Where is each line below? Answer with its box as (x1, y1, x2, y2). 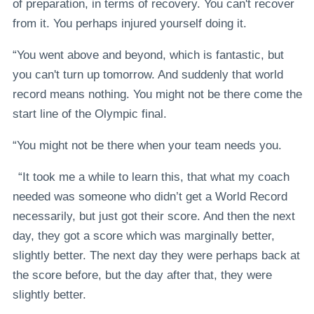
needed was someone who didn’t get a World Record (12, 190, 287, 204)
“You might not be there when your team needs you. (12, 139, 282, 153)
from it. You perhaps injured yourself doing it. (12, 17, 247, 31)
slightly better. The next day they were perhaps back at (12, 249, 300, 263)
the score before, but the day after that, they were (12, 268, 272, 282)
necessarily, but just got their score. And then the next (12, 210, 295, 224)
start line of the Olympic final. (12, 107, 167, 121)
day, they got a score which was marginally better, (12, 229, 275, 243)
